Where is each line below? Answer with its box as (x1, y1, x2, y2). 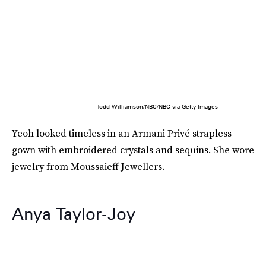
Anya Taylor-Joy (12, 204, 135, 224)
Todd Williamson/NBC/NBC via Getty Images (96, 103, 218, 110)
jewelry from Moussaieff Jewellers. (12, 160, 164, 173)
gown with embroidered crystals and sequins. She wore (12, 143, 254, 156)
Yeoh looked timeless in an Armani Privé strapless (12, 126, 232, 140)
